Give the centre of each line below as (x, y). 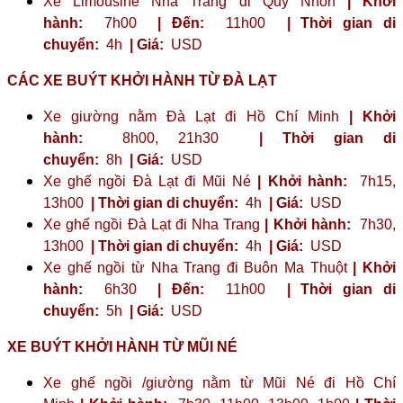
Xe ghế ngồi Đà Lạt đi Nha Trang (154, 224)
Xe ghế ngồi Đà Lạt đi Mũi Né (151, 181)
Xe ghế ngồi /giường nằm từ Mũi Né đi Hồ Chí (219, 382)
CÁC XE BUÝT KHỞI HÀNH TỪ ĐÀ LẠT (142, 80)
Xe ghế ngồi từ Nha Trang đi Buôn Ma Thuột (198, 267)
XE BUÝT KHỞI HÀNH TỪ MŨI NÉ (122, 346)
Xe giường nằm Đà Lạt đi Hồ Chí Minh (196, 116)
